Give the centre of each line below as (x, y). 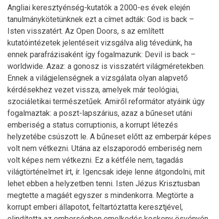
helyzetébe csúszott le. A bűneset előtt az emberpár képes (109, 137)
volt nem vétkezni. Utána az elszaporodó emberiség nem (105, 148)
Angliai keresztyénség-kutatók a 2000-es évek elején (99, 8)
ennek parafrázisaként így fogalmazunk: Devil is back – (101, 55)
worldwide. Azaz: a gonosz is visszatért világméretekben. (106, 66)
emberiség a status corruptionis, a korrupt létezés (93, 125)
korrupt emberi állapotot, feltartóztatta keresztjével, (95, 207)
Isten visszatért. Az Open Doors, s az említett (86, 31)
